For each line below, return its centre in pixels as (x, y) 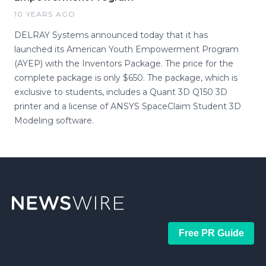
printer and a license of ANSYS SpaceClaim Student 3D (128, 106)
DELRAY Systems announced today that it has (111, 35)
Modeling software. (54, 121)
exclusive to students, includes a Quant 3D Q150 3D (121, 92)
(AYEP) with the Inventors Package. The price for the (124, 64)
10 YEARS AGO (45, 14)
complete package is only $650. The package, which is (126, 78)
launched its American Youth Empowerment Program (126, 49)
